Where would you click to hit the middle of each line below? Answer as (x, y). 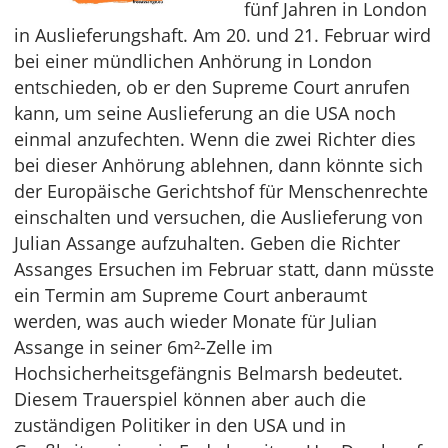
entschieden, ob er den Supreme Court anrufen (212, 87)
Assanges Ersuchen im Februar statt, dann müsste (224, 269)
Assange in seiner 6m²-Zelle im (143, 347)
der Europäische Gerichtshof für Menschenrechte (221, 191)
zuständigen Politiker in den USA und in (180, 425)
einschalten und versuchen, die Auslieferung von (218, 217)
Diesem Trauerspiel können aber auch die (190, 399)
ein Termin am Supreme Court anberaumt (190, 295)
